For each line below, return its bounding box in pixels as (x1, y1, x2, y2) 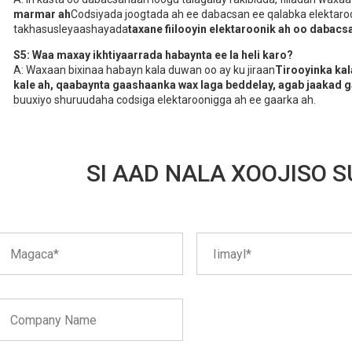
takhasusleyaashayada (13, 23, 128, 36)
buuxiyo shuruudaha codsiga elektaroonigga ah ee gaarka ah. (13, 93, 316, 107)
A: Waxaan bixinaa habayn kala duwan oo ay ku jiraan (13, 64, 275, 77)
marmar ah (13, 8, 71, 21)
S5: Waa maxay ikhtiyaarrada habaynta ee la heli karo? (13, 49, 293, 62)
